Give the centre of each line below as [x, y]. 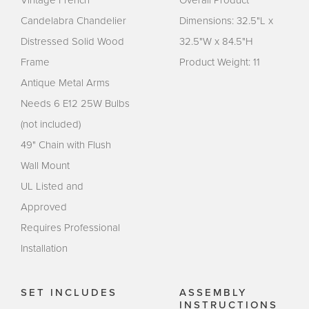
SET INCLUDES [69, 292]
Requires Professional [70, 227]
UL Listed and [52, 186]
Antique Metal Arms [65, 82]
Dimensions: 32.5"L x [226, 20]
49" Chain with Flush [66, 144]
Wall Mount [45, 165]
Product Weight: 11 [219, 62]
